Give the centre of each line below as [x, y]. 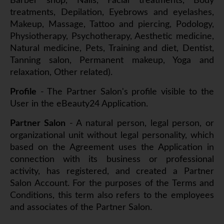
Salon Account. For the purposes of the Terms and [112, 184]
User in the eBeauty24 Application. [79, 104]
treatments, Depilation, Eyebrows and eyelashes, [112, 13]
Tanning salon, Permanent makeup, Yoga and [112, 61]
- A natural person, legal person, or [139, 124]
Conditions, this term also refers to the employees [112, 196]
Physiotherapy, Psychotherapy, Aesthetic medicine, [112, 37]
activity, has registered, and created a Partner [112, 172]
